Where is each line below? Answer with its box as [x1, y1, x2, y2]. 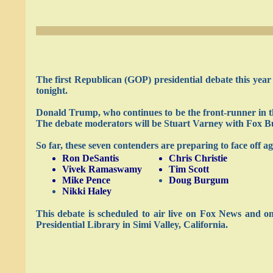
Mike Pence [62, 175, 110, 185]
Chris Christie [168, 153, 227, 163]
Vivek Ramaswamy [62, 164, 142, 174]
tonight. [35, 85, 68, 96]
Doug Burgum [168, 175, 229, 185]
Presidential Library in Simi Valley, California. [35, 219, 228, 230]
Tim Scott [168, 164, 209, 174]
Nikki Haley [62, 186, 112, 196]
